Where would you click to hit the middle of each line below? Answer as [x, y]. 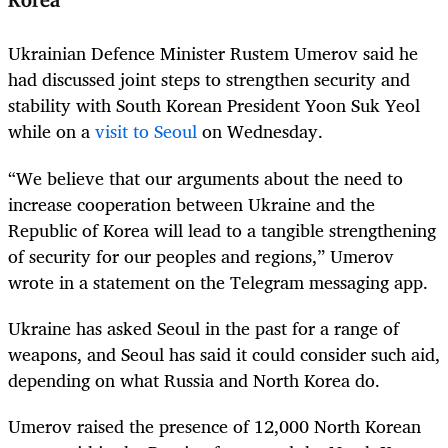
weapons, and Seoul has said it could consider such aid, [224, 353]
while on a [51, 131]
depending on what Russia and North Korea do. [194, 379]
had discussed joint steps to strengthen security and [209, 79]
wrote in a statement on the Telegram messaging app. [218, 281]
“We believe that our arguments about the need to [205, 177]
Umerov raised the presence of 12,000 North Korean [214, 425]
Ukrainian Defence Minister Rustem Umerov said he [213, 53]
